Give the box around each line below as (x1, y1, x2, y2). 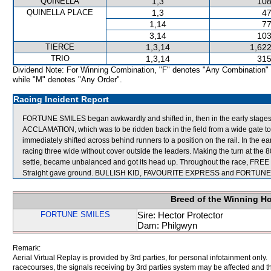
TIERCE (45, 42, 74, 51)
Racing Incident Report (13, 94, 109, 104)
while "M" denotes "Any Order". (13, 75, 122, 84)
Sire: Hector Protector (137, 210, 223, 220)
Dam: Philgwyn (137, 220, 197, 230)
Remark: (13, 244, 41, 252)
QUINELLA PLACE (27, 8, 93, 17)
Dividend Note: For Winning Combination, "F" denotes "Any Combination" (13, 65, 269, 74)
